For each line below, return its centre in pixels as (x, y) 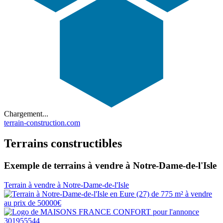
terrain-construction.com (42, 122)
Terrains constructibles (63, 144)
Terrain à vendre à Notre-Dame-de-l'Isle (66, 185)
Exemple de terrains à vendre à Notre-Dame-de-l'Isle (110, 166)
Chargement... (26, 113)
